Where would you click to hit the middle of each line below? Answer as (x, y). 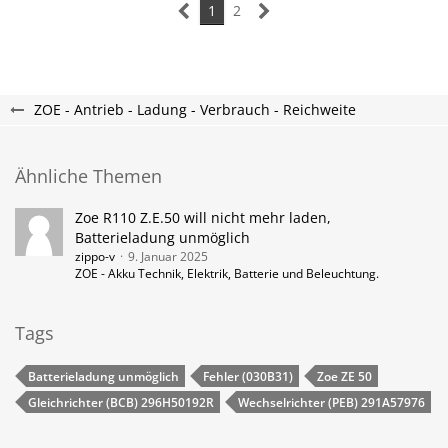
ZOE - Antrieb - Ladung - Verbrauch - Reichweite (195, 109)
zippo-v (95, 256)
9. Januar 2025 (168, 256)
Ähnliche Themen (88, 176)
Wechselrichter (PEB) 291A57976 (331, 402)
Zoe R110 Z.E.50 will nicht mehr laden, (203, 217)
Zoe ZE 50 (344, 376)
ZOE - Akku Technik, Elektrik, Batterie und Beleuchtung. (227, 273)
